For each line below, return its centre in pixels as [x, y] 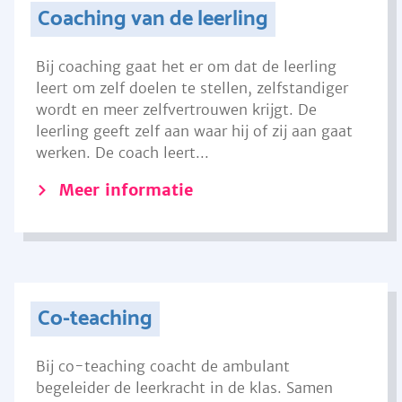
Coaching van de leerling [153, 19]
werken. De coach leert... [122, 153]
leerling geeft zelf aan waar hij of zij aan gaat [194, 131]
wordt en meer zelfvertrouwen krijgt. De [176, 109]
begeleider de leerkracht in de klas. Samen [184, 388]
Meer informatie [126, 190]
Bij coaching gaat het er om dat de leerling [186, 66]
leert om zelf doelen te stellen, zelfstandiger [192, 88]
